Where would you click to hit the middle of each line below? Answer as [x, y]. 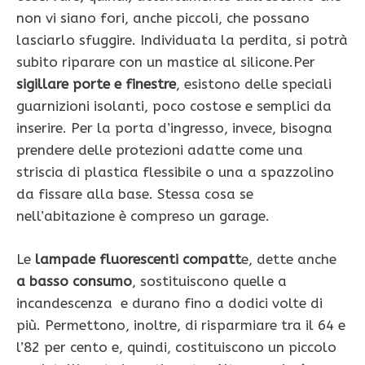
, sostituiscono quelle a [209, 281]
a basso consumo [74, 281]
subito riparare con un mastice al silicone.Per [166, 62]
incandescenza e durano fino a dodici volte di [169, 303]
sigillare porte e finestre [96, 84]
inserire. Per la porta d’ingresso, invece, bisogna [174, 128]
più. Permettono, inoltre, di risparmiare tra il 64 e [181, 325]
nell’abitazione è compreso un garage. [143, 216]
